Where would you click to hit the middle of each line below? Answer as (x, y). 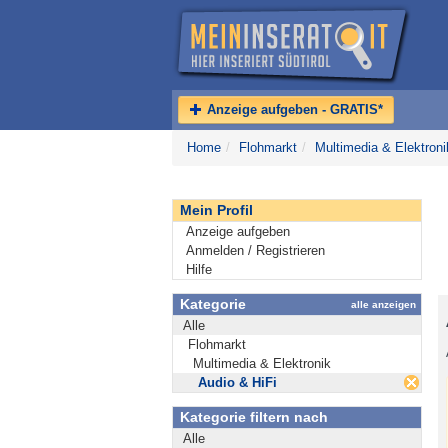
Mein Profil (216, 210)
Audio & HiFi (237, 382)
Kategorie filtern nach (254, 417)
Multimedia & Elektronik (262, 363)
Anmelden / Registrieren (255, 250)
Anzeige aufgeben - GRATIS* (293, 109)
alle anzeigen (383, 304)
